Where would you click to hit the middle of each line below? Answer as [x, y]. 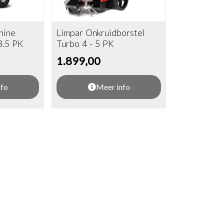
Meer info [113, 87]
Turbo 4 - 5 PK [85, 44]
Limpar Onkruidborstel [101, 33]
